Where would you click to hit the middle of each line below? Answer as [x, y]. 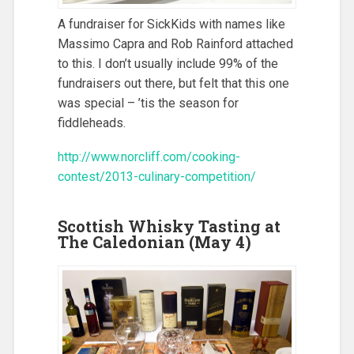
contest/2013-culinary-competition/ [156, 176]
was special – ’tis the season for [148, 104]
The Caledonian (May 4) [154, 241]
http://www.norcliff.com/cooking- [149, 156]
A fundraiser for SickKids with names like [171, 24]
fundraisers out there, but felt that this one [173, 84]
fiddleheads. [91, 123]
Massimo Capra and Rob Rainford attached [175, 44]
